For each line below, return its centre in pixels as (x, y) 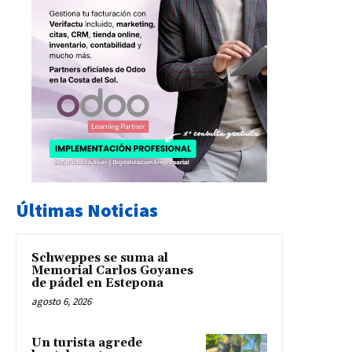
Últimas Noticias (87, 211)
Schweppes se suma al (100, 258)
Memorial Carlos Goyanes (112, 271)
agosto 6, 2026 (61, 302)
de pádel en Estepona (97, 284)
